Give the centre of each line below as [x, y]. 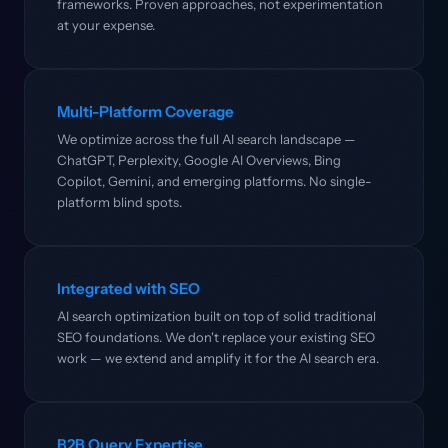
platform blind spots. [119, 202]
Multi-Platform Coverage [145, 111]
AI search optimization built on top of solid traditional [216, 316]
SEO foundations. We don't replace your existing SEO [216, 337]
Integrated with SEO [128, 288]
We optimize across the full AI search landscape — [206, 139]
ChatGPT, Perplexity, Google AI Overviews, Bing [199, 160]
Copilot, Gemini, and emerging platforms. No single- [214, 181]
